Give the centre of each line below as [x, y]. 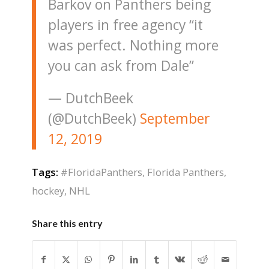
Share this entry [67, 223]
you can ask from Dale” [121, 66]
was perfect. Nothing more [133, 46]
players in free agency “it [125, 25]
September [174, 118]
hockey [48, 191]
